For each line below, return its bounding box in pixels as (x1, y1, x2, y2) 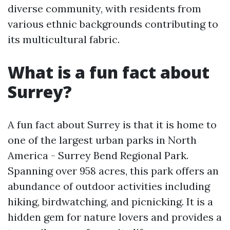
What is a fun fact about (8, 61, 209, 83)
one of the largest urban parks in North (8, 133, 197, 146)
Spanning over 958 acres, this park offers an (8, 164, 219, 177)
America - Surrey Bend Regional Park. (8, 149, 188, 162)
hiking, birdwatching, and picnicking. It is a (8, 195, 213, 208)
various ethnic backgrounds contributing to (8, 17, 218, 30)
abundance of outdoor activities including (8, 180, 210, 193)
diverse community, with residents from (8, 2, 201, 15)
